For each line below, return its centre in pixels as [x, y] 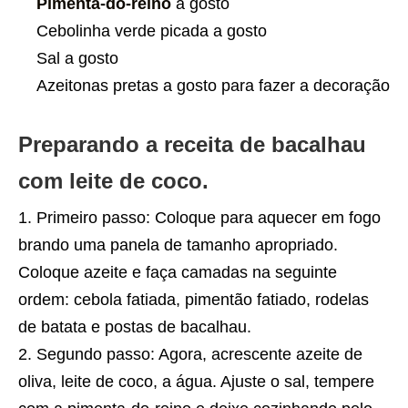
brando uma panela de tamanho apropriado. [178, 245]
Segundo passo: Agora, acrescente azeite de [199, 355]
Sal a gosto [77, 59]
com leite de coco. [113, 181]
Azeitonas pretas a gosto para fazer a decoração [213, 86]
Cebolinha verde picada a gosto [152, 31]
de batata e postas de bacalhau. [135, 327]
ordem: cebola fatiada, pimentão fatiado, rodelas [194, 300]
